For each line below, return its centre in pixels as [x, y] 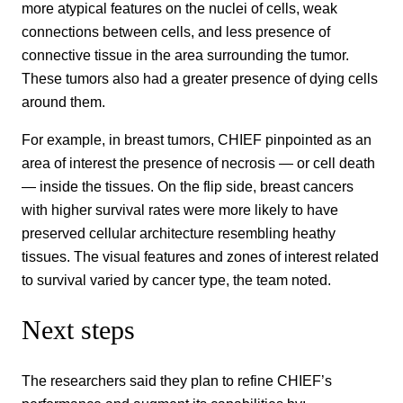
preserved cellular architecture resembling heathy [179, 233]
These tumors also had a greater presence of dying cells [200, 78]
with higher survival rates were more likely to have [180, 210]
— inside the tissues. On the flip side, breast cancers [188, 187]
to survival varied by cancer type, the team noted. [178, 280]
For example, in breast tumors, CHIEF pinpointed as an [197, 140]
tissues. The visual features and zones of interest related [200, 257]
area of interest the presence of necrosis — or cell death [198, 163]
